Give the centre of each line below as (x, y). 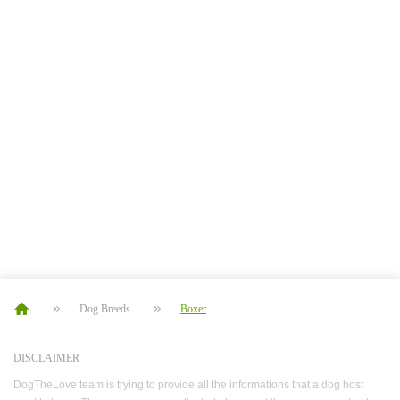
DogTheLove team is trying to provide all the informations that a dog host (188, 385)
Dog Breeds (105, 309)
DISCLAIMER (46, 358)
